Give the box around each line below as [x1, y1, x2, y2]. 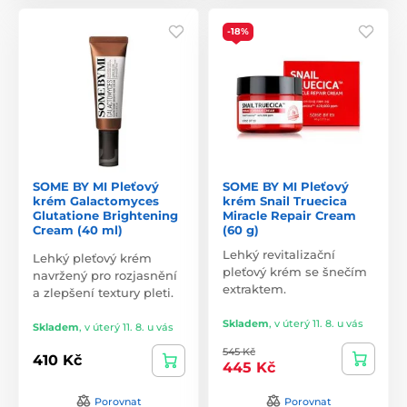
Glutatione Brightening [33, 207, 178, 223]
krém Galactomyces [33, 193, 159, 208]
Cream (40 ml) [33, 222, 123, 237]
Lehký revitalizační [223, 246, 335, 262]
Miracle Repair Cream [223, 207, 356, 223]
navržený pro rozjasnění [33, 267, 177, 283]
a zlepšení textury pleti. [33, 284, 174, 300]
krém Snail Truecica [223, 193, 347, 208]
